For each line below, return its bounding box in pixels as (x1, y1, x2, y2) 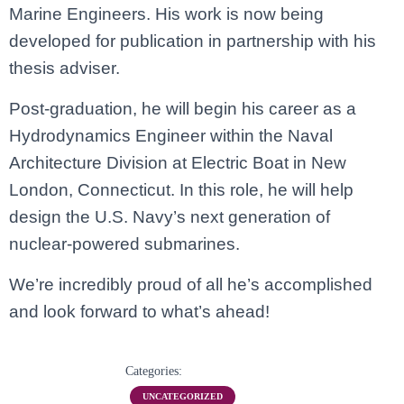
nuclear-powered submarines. (9, 234, 240, 253)
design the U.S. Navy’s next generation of (9, 207, 330, 226)
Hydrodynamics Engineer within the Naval (9, 126, 333, 145)
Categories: (125, 364, 182, 378)
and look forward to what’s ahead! (9, 302, 270, 321)
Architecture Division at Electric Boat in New (9, 153, 346, 172)
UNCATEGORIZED (142, 391, 223, 401)
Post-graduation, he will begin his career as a (9, 99, 356, 118)
